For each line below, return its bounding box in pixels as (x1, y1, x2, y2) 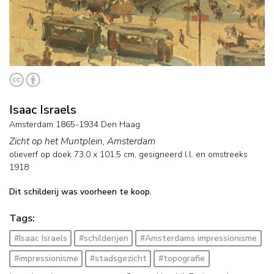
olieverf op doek (9, 149, 72, 161)
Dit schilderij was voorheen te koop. (9, 185, 152, 198)
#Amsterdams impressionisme (139, 232, 257, 244)
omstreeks (208, 149, 248, 161)
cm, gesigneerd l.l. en (121, 149, 208, 161)
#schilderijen (78, 232, 128, 244)
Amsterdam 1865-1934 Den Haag (9, 119, 140, 131)
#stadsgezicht (89, 253, 147, 265)
